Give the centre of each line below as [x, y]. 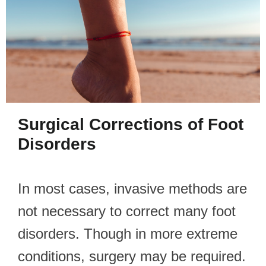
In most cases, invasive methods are [132, 188]
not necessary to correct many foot [127, 211]
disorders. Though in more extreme [128, 233]
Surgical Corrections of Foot [131, 124]
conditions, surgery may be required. [132, 256]
